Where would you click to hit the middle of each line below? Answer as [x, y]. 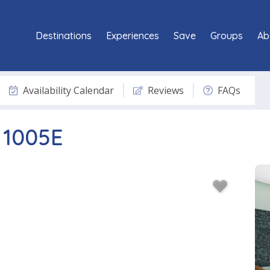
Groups [227, 35]
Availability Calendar [68, 90]
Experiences [133, 35]
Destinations [64, 35]
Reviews [166, 90]
